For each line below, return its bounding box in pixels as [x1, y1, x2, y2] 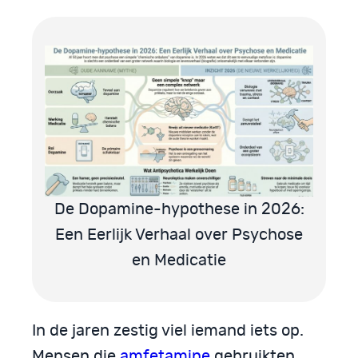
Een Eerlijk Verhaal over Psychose [55, 226, 303, 243]
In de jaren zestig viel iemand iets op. [32, 322, 304, 339]
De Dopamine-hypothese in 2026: [54, 201, 304, 217]
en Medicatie [132, 252, 226, 268]
